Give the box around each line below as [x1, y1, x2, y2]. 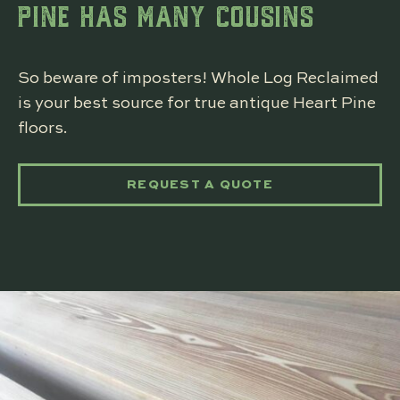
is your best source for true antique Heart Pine [18, 95, 376, 112]
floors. [18, 120, 68, 137]
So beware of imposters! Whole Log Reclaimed [18, 70, 379, 87]
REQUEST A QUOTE [127, 178, 273, 191]
